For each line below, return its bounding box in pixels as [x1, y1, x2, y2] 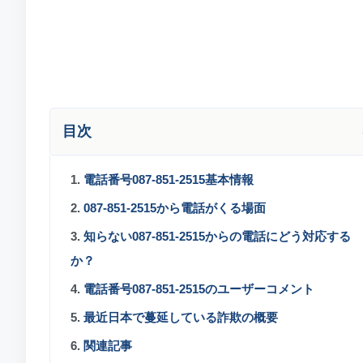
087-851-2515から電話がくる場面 [83, 201, 266, 215]
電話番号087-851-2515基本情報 [83, 173, 254, 186]
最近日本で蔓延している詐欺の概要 [83, 310, 278, 324]
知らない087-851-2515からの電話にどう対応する [83, 229, 351, 243]
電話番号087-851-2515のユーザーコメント [83, 282, 314, 296]
